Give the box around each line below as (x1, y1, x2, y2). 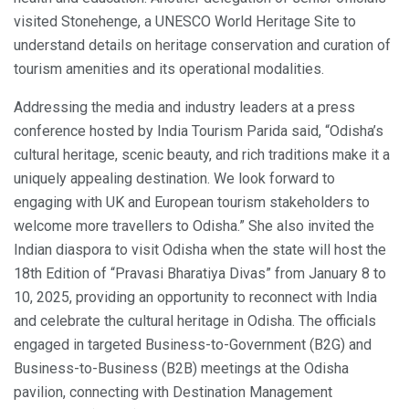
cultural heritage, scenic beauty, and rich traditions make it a (14, 145, 390, 163)
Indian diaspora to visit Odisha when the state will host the (14, 240, 386, 258)
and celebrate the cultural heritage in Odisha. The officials (14, 311, 376, 330)
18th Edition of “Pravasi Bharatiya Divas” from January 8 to (14, 264, 386, 282)
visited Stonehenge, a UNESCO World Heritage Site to (14, 12, 356, 30)
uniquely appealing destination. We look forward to (14, 169, 335, 187)
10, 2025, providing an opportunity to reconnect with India (14, 288, 377, 306)
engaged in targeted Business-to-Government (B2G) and (14, 335, 372, 353)
